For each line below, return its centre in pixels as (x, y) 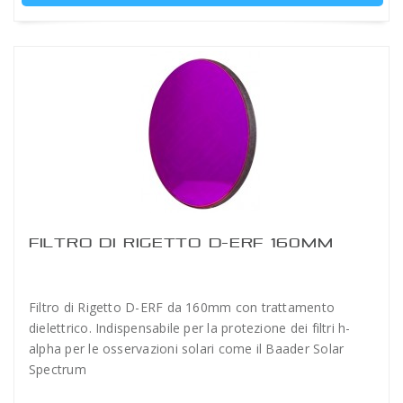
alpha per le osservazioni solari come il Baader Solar (187, 349)
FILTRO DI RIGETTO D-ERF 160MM (181, 242)
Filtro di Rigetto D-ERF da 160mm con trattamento (182, 307)
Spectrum (58, 369)
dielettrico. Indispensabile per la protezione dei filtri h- (190, 328)
